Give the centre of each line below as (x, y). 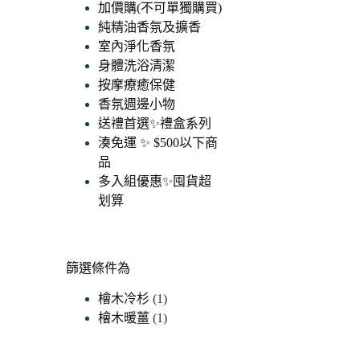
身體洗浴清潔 (137, 65)
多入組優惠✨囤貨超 (155, 181)
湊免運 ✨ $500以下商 (158, 142)
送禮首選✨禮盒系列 (155, 123)
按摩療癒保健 (137, 84)
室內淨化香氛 (137, 46)
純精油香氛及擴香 (150, 27)
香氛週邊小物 (137, 104)
